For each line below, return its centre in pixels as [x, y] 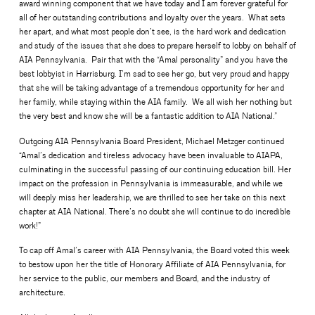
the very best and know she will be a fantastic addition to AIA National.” [148, 116]
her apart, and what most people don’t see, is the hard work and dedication [152, 32]
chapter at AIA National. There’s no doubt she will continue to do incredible [154, 212]
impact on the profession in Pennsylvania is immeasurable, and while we [150, 184]
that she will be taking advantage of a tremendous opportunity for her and [151, 88]
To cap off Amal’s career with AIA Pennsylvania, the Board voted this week [154, 251]
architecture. [42, 293]
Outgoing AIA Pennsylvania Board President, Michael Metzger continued [151, 141]
